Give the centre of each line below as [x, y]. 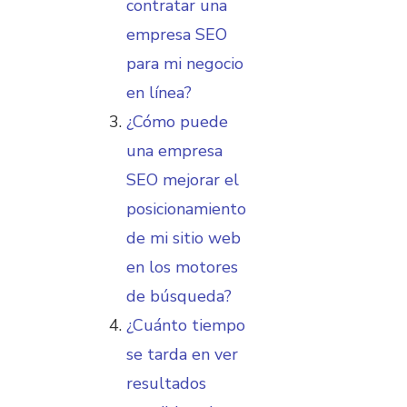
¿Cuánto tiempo [186, 326]
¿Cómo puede [177, 122]
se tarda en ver [182, 355]
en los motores [182, 268]
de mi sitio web [184, 238]
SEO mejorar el [183, 180]
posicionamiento [186, 209]
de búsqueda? [179, 297]
